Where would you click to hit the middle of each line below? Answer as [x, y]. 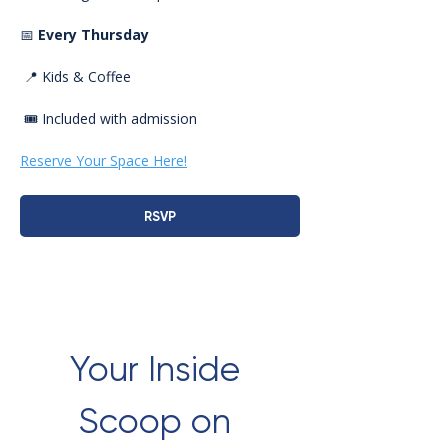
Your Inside [155, 369]
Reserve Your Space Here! [103, 161]
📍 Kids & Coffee [77, 77]
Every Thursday [93, 35]
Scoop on [155, 421]
